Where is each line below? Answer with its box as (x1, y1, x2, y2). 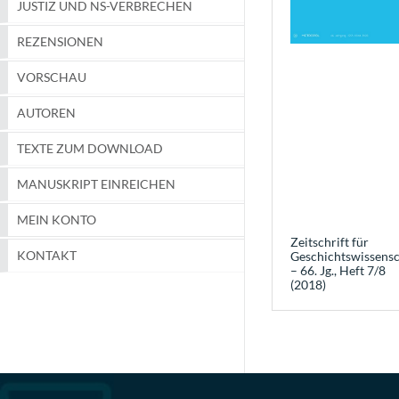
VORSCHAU (17, 69, 86, 85)
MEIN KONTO (17, 212, 96, 228)
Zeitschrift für (289, 233, 369, 249)
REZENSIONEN (17, 34, 103, 50)
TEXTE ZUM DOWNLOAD (17, 141, 163, 157)
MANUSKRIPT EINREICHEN (17, 176, 175, 192)
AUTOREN (17, 105, 76, 121)
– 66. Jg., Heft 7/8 (289, 262, 386, 278)
